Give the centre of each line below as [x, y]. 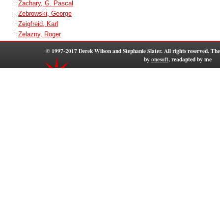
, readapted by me [190, 59]
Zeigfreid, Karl [38, 24]
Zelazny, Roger [40, 34]
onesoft [160, 59]
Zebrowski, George [45, 13]
